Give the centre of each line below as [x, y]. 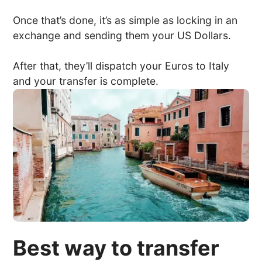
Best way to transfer [116, 248]
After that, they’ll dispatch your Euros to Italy [121, 66]
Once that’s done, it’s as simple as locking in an [125, 20]
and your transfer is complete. [86, 81]
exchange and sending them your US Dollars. [122, 35]
